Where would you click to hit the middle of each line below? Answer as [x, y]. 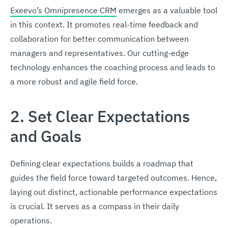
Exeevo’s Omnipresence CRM [63, 10]
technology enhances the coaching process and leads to [113, 67]
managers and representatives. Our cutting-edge [99, 53]
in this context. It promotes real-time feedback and [104, 24]
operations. [31, 220]
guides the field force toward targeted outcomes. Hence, [113, 177]
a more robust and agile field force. [74, 81]
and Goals [46, 136]
